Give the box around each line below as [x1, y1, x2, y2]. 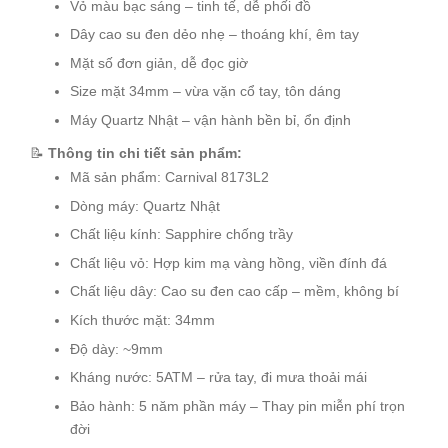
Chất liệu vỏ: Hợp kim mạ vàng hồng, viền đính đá [70, 254, 387, 271]
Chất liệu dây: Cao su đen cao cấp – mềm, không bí [70, 283, 399, 300]
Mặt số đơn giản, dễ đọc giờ [70, 54, 248, 71]
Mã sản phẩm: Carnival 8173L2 [70, 168, 269, 185]
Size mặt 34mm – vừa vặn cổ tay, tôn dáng [70, 83, 341, 100]
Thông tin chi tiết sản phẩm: [48, 144, 242, 161]
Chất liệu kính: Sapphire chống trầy [70, 226, 293, 243]
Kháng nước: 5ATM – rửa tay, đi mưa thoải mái [70, 369, 367, 386]
